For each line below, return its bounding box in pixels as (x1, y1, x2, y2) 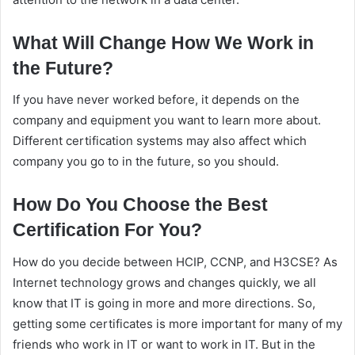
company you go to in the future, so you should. (13, 154, 279, 170)
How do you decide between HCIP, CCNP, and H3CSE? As (13, 254, 338, 269)
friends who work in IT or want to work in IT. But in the (13, 336, 315, 352)
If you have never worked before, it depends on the (13, 92, 300, 108)
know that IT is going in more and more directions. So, (13, 295, 315, 311)
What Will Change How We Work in (13, 32, 314, 53)
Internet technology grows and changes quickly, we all (13, 274, 316, 290)
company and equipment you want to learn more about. (13, 113, 321, 128)
